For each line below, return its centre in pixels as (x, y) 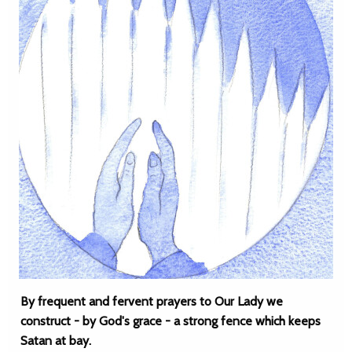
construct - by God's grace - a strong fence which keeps (170, 321)
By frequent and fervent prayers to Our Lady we (152, 301)
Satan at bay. (56, 341)
